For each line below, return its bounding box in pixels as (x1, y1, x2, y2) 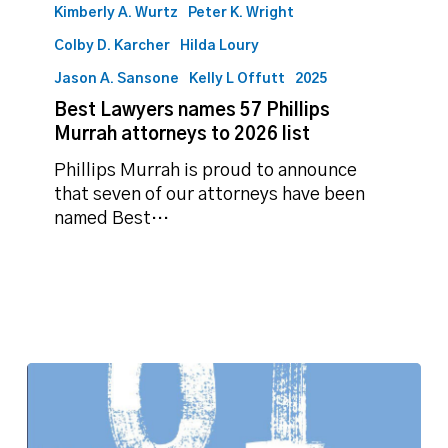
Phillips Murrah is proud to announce (54, 161, 358, 180)
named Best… (54, 209, 170, 228)
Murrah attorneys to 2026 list (54, 125, 311, 144)
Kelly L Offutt (189, 71, 286, 86)
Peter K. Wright (188, 5, 295, 20)
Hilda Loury (180, 38, 260, 53)
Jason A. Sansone (54, 71, 180, 86)
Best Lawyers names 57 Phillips (54, 101, 331, 120)
